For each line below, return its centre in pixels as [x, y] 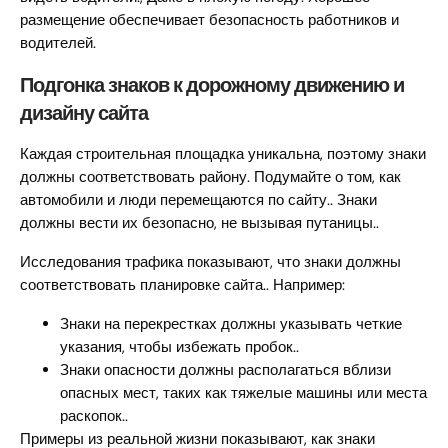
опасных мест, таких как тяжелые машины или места [243, 393]
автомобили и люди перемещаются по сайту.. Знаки [198, 200]
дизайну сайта [84, 113]
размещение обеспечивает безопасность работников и [209, 20]
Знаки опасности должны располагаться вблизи [225, 370]
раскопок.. [94, 416]
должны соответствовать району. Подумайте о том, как [210, 177]
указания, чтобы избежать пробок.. [179, 347]
